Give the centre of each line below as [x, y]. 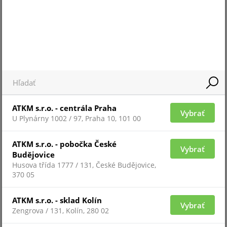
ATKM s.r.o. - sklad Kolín [57, 201]
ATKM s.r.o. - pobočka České [65, 144]
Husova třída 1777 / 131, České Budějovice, [84, 165]
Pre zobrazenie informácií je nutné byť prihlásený [105, 95]
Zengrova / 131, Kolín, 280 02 [61, 211]
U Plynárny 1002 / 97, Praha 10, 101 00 [77, 119]
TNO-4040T [113, 130]
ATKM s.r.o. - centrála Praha [65, 108]
